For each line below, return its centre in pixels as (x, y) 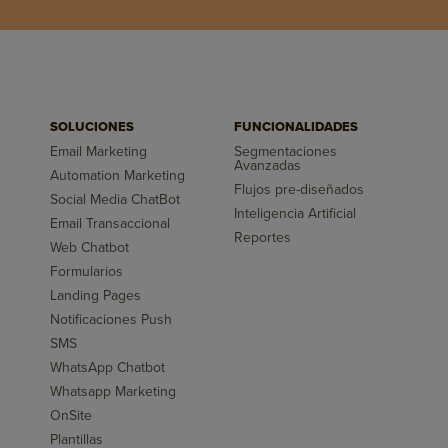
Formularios (87, 272)
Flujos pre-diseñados (299, 190)
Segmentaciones (285, 152)
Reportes (262, 238)
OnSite (71, 416)
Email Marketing (99, 152)
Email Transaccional (110, 224)
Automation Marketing (118, 176)
